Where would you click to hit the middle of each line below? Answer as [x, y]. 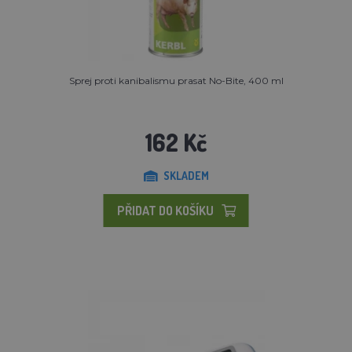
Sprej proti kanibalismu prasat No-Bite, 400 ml [176, 80]
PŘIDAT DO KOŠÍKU [165, 210]
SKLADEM [186, 175]
